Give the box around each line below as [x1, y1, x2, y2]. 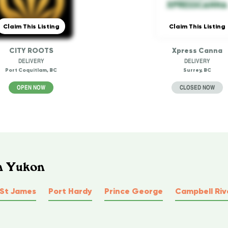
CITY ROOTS [9, 46, 53, 55]
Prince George [104, 185, 163, 196]
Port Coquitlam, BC [5, 67, 57, 73]
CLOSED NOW [179, 83, 215, 92]
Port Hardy [48, 185, 92, 196]
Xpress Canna [172, 46, 222, 55]
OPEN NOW [17, 83, 45, 92]
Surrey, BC [183, 67, 211, 73]
